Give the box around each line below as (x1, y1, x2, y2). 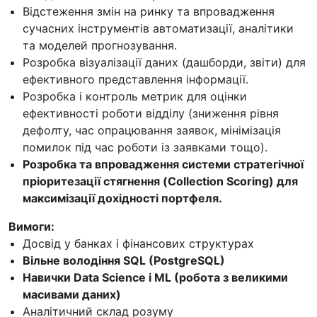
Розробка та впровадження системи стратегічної (23, 156, 304, 171)
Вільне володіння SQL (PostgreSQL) (23, 253, 225, 267)
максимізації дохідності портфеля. (23, 190, 222, 205)
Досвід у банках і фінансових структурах (23, 236, 254, 250)
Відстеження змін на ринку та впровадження (23, 4, 275, 18)
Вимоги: (8, 219, 54, 234)
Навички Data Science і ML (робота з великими (23, 270, 288, 284)
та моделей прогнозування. (23, 38, 177, 52)
